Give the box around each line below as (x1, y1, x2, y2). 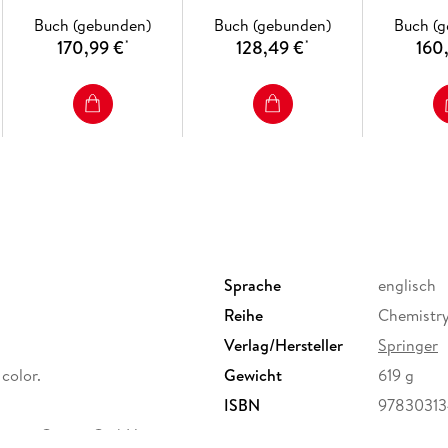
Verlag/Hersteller (224, 333, 343, 356)
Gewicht (224, 363, 282, 386)
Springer (378, 333, 438, 356)
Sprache (224, 273, 281, 296)
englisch (378, 273, 436, 296)
